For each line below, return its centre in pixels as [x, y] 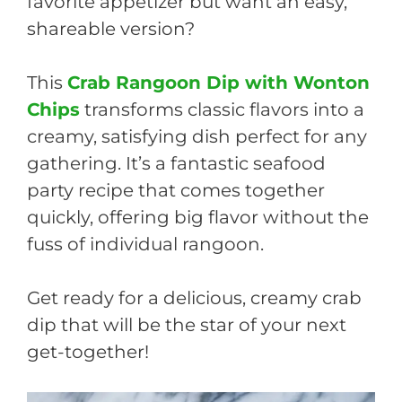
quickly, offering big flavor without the [198, 217]
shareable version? [111, 28]
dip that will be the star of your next [187, 324]
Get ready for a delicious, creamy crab [194, 297]
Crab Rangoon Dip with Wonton [218, 82]
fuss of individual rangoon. [145, 244]
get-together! [88, 351]
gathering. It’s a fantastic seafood [176, 163]
